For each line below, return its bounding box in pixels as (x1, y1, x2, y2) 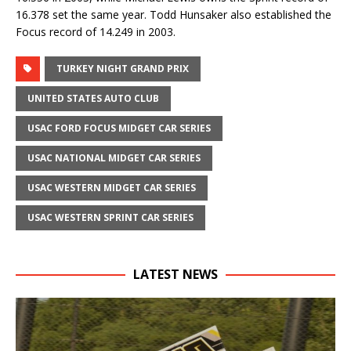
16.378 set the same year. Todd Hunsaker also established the (16, 6, 331, 22)
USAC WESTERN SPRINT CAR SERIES (27, 210, 194, 224)
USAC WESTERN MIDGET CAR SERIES (27, 180, 196, 194)
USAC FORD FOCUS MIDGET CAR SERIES (27, 121, 211, 135)
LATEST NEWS (133, 265, 218, 283)
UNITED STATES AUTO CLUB (27, 91, 159, 105)
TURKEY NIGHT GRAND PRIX (56, 61, 189, 75)
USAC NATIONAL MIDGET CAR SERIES (27, 150, 201, 165)
